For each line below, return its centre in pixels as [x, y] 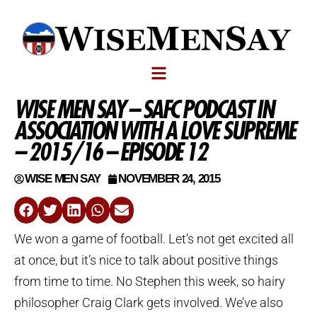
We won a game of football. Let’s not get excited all [154, 238]
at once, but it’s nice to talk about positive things [146, 260]
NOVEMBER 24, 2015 [169, 179]
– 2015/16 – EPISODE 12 [110, 152]
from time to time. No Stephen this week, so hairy [150, 281]
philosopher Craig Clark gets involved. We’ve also [149, 302]
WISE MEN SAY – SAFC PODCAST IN [143, 109]
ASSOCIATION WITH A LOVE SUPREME [155, 131]
